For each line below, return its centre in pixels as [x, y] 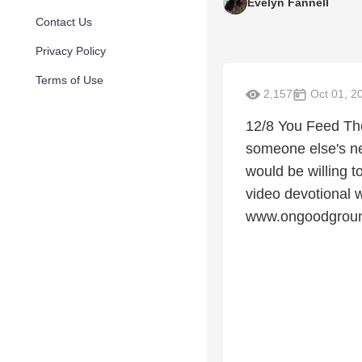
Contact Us [64, 22]
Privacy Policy [71, 51]
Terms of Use [69, 80]
